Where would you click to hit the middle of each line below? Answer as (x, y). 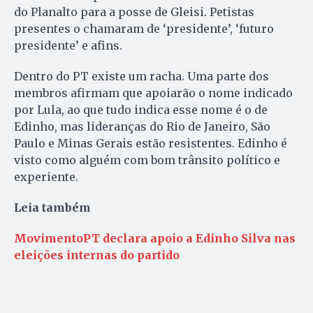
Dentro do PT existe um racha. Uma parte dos (141, 76)
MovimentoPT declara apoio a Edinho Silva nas (155, 238)
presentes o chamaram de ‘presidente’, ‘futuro (144, 28)
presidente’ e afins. (68, 45)
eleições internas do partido (97, 255)
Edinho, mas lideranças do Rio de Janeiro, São (142, 126)
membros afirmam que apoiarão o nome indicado (153, 93)
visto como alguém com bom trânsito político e (147, 160)
